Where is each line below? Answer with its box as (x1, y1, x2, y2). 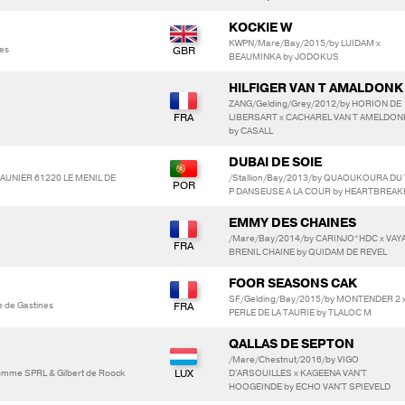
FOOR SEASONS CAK (229, 274, 357, 292)
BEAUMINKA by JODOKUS (229, 50, 339, 63)
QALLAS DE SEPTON (229, 334, 354, 353)
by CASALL (229, 124, 273, 137)
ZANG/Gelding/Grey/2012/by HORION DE (229, 97, 401, 110)
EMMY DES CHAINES (229, 213, 356, 231)
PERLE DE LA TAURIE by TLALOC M (229, 306, 372, 319)
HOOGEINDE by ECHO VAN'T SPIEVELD (229, 380, 391, 393)
